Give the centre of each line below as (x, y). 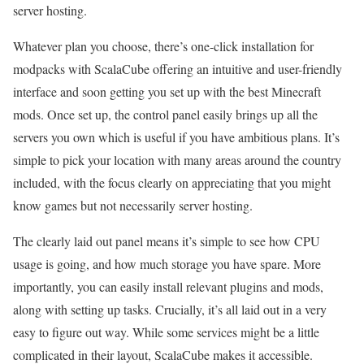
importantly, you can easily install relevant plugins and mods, (168, 287)
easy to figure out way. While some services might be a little (166, 332)
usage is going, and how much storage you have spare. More (167, 264)
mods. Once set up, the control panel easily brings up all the (165, 115)
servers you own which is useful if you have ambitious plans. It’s (176, 137)
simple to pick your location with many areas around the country (177, 160)
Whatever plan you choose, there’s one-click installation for (163, 46)
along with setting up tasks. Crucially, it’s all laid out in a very (170, 310)
